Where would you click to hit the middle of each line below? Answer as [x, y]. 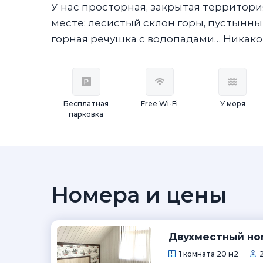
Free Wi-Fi [160, 104]
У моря [232, 104]
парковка [86, 114]
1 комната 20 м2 [209, 254]
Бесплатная [86, 104]
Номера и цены [139, 195]
